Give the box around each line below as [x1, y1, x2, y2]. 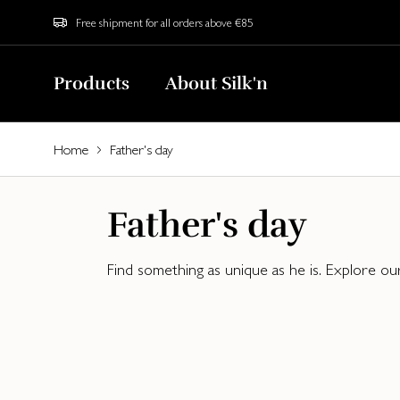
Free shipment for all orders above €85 [76, 15, 254, 29]
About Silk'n [165, 71, 268, 95]
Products [54, 71, 129, 95]
